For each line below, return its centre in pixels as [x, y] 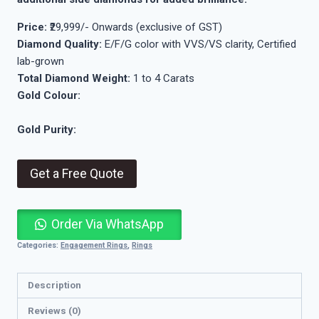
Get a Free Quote [77, 174]
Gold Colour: [49, 96]
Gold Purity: [47, 130]
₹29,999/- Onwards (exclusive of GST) [135, 27]
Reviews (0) [54, 310]
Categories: [39, 245]
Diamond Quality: [61, 45]
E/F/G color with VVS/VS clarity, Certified [200, 45]
